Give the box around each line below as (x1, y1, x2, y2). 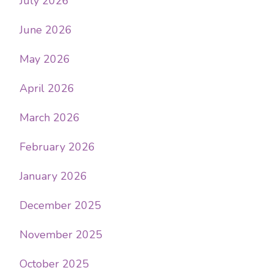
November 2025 (19, 227, 102, 242)
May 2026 (19, 51, 70, 66)
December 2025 (19, 197, 101, 213)
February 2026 (19, 139, 95, 154)
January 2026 (19, 168, 87, 183)
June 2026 (19, 22, 72, 37)
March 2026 (19, 110, 80, 125)
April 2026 (19, 80, 74, 96)
